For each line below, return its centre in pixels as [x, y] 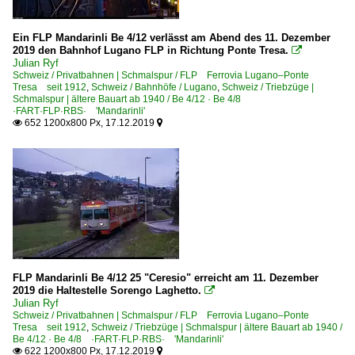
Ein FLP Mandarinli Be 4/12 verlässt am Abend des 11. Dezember [172, 37]
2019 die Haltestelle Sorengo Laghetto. [109, 290]
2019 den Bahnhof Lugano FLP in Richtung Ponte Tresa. [151, 50]
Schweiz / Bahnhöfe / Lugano [154, 87]
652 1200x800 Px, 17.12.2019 [90, 122]
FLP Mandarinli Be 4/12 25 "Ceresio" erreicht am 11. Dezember [166, 277]
